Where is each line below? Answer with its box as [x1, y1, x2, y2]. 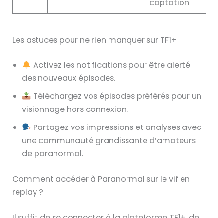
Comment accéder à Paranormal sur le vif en [12, 173, 190, 185]
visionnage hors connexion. [22, 104, 128, 115]
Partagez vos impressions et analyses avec [31, 122, 201, 133]
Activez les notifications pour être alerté [31, 59, 190, 71]
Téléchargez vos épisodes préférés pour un [31, 91, 201, 102]
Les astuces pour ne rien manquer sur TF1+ [12, 34, 177, 46]
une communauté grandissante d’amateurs [22, 135, 196, 146]
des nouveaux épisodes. [22, 73, 116, 84]
